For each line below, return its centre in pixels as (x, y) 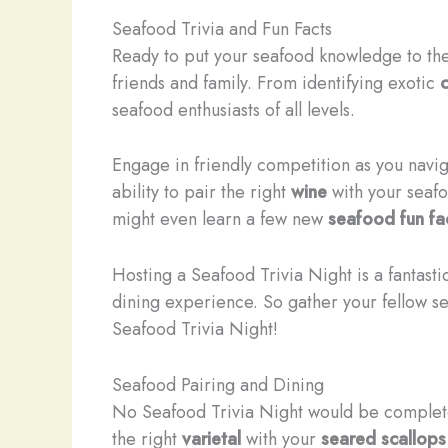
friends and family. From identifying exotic (276, 82)
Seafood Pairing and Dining (218, 384)
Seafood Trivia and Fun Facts (222, 28)
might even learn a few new (220, 219)
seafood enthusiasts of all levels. (233, 109)
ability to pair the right (201, 192)
